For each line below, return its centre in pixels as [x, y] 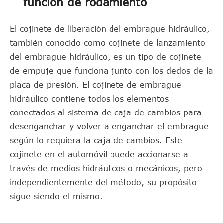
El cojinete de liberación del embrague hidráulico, [110, 29]
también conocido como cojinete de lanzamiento [108, 43]
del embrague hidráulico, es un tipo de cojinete [106, 57]
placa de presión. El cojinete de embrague [96, 85]
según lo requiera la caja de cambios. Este [96, 140]
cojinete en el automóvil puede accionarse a [99, 154]
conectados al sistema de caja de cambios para [106, 112]
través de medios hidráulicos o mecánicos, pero [106, 168]
